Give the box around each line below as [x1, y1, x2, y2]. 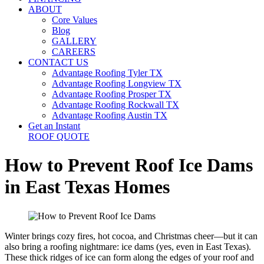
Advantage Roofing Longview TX [52, 78, 181, 88]
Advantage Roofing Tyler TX [52, 68, 163, 78]
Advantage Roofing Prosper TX [52, 89, 171, 99]
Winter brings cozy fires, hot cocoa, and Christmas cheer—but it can [5, 230, 258, 241]
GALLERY [52, 36, 97, 46]
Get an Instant [28, 121, 80, 131]
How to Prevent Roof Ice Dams [5, 154, 253, 176]
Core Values [52, 15, 97, 25]
